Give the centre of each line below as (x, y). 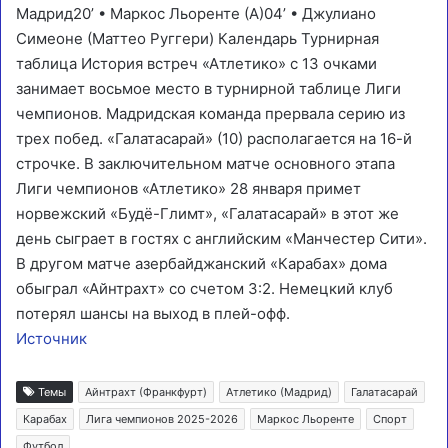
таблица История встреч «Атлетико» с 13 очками (196, 64)
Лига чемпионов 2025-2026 (162, 419)
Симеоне (49, 39)
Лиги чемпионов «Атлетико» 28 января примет (188, 189)
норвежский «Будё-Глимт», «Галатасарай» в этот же (207, 214)
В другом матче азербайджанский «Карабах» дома (201, 264)
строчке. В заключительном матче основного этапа (205, 164)
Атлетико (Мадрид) (279, 392)
